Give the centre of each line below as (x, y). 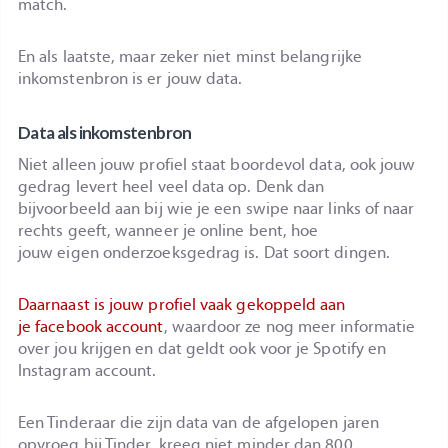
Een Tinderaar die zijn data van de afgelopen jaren (198, 422)
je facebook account (91, 326)
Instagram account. (87, 370)
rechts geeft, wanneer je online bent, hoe (168, 230)
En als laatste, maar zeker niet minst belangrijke (190, 57)
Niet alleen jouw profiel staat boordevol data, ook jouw (217, 164)
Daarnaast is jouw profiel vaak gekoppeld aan (182, 304)
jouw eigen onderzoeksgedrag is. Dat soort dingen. (204, 252)
